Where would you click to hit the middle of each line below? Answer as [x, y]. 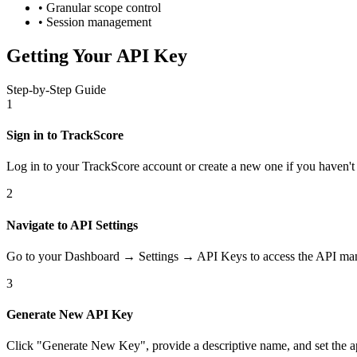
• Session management [95, 22]
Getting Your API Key [97, 55]
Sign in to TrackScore [65, 135]
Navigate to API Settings [72, 225]
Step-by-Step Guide [56, 89]
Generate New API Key [70, 315]
